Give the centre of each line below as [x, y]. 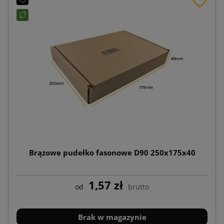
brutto [138, 186]
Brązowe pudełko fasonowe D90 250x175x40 [112, 152]
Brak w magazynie [112, 217]
